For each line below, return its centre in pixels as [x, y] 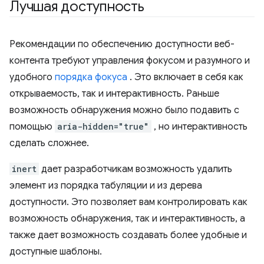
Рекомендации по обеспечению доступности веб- [122, 44]
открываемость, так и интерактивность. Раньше [114, 94]
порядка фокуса [91, 77]
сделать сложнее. [49, 143]
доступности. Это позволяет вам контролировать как [128, 202]
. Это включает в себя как [185, 77]
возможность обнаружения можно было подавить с [124, 110]
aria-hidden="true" [103, 126]
